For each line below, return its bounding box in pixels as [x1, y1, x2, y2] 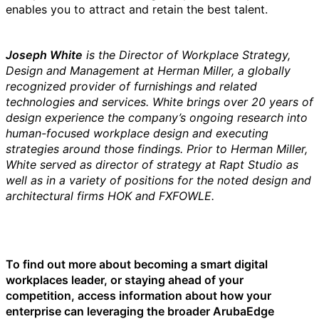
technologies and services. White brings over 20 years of [6, 95, 313, 109]
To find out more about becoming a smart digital [6, 257, 268, 271]
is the [83, 48, 115, 62]
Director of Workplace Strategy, [119, 48, 291, 62]
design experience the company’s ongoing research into [6, 110, 308, 125]
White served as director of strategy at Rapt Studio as [6, 157, 298, 172]
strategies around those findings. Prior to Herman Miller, [6, 142, 308, 156]
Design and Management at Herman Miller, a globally [6, 63, 291, 78]
